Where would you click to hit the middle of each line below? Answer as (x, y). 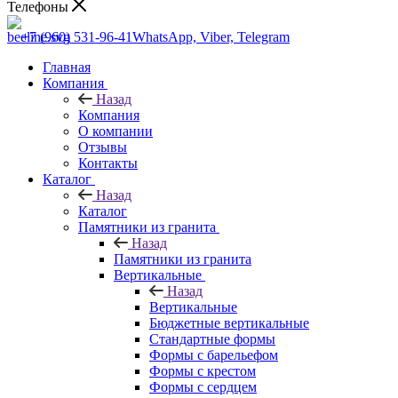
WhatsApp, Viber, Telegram (211, 36)
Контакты (108, 163)
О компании (115, 131)
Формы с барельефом (214, 354)
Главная (67, 67)
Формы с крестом (203, 370)
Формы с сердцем (203, 386)
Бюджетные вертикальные (229, 322)
